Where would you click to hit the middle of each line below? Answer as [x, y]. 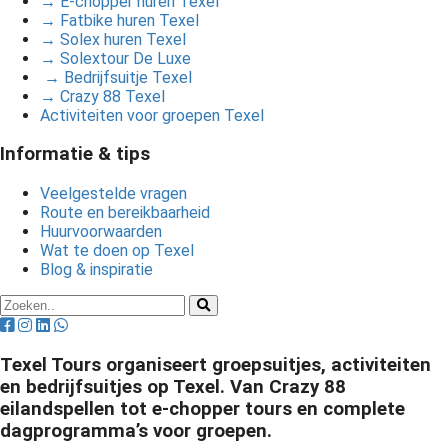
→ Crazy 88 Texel [102, 96]
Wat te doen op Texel [117, 250]
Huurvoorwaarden [101, 231]
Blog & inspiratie [96, 269]
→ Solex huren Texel [113, 39]
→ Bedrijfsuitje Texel [116, 77]
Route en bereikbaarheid [125, 212]
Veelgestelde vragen [113, 193]
